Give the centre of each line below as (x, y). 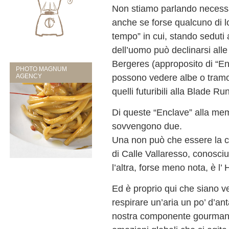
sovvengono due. (147, 126)
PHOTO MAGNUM (42, 69)
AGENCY (29, 76)
